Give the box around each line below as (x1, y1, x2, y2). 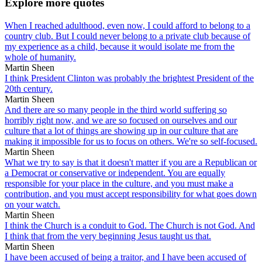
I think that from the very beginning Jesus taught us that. (5, 230, 211, 241)
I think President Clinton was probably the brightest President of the (5, 73, 254, 83)
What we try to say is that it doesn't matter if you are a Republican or (5, 157, 257, 167)
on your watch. (5, 199, 60, 209)
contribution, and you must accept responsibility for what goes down (5, 188, 257, 199)
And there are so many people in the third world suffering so (5, 104, 227, 115)
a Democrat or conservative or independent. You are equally (5, 167, 225, 178)
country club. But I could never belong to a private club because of (5, 30, 250, 41)
